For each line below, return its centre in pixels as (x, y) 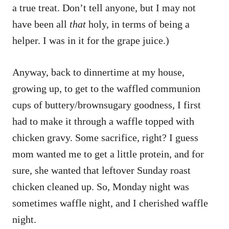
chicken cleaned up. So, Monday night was (101, 186)
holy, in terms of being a (138, 24)
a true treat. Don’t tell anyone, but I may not (104, 7)
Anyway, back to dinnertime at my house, (98, 72)
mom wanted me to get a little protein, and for (108, 154)
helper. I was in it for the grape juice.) (91, 40)
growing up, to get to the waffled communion (106, 88)
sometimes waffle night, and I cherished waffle (110, 203)
